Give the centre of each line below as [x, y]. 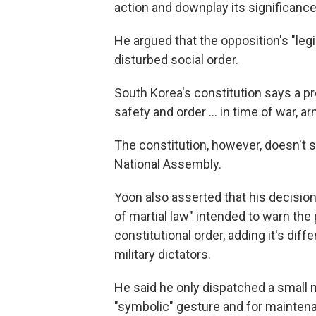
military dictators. [163, 254]
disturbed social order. [176, 60]
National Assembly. [168, 164]
